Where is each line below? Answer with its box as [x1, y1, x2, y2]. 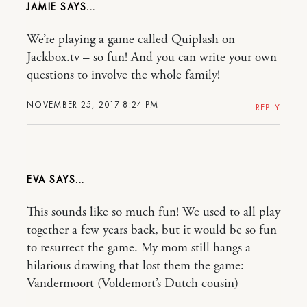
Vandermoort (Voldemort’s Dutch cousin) [27, 275, 238, 293]
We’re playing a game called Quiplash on [27, 32, 235, 49]
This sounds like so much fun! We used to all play [27, 204, 280, 221]
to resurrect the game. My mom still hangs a [27, 240, 251, 257]
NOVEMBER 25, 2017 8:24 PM [27, 99, 159, 111]
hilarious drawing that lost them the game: [27, 258, 244, 275]
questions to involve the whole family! [27, 67, 220, 84]
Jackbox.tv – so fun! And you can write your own [27, 49, 277, 66]
